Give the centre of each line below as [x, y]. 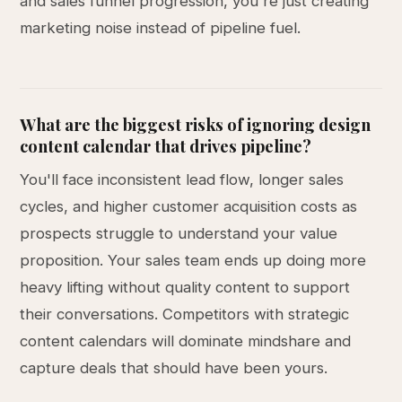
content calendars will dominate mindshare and [186, 341]
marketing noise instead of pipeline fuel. [161, 28]
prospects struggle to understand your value [179, 233]
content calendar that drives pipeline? [166, 146]
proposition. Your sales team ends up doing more [193, 260]
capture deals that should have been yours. [174, 368]
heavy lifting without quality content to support [185, 287]
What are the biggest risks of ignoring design [196, 124]
